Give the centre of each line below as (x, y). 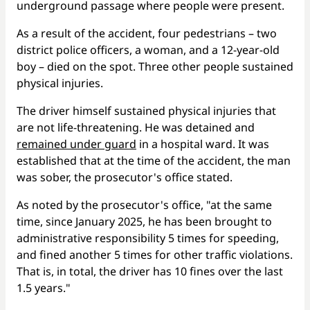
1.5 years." (44, 288)
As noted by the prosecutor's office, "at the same (144, 204)
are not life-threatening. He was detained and (136, 127)
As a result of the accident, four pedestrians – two (147, 33)
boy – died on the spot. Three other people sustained (155, 66)
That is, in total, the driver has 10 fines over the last (150, 271)
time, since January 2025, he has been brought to (144, 221)
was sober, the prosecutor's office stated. (125, 177)
